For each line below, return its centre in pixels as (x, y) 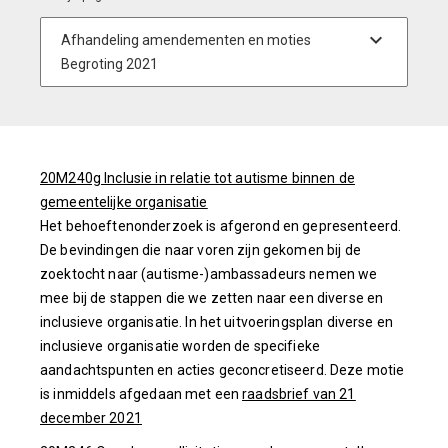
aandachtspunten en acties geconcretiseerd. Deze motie (222, 369)
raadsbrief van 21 (299, 393)
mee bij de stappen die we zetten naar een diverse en (212, 297)
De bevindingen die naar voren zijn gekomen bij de (200, 249)
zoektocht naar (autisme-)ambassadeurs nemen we (209, 273)
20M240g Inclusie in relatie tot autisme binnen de (197, 177)
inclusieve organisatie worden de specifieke (180, 345)
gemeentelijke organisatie (124, 201)
